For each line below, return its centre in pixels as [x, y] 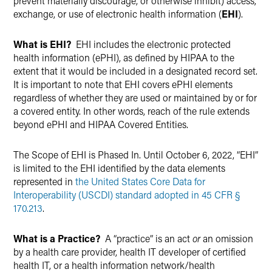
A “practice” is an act [146, 238]
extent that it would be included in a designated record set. [135, 71]
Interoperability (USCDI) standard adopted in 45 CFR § [128, 195]
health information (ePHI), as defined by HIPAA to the [124, 57]
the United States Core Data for [140, 181]
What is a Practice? [57, 238]
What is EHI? [43, 44]
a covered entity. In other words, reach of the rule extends [131, 111]
